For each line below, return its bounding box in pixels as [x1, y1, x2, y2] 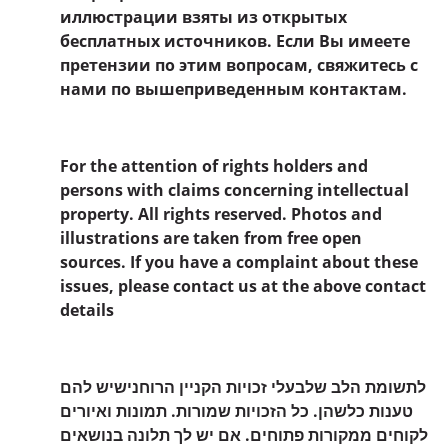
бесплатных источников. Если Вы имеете [60, 30, 410, 52]
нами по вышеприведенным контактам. [60, 78, 407, 100]
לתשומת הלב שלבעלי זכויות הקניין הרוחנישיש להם [60, 375, 426, 398]
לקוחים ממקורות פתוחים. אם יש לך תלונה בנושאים [60, 423, 428, 446]
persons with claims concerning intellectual [60, 178, 409, 201]
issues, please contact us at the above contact [60, 274, 426, 297]
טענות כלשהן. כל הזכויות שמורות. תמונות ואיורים [60, 399, 413, 422]
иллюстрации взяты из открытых [60, 6, 347, 28]
